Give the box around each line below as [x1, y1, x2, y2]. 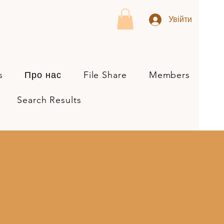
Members [148, 69, 190, 80]
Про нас [24, 69, 61, 80]
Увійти [168, 14, 192, 24]
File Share [83, 69, 127, 80]
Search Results [17, 94, 81, 105]
